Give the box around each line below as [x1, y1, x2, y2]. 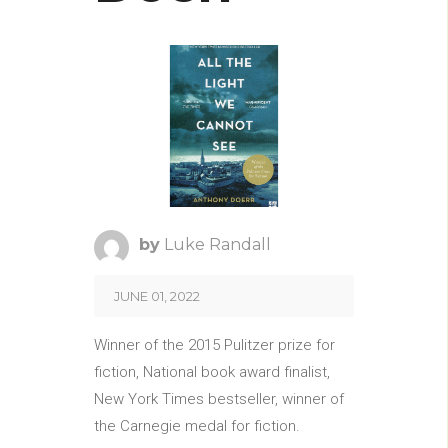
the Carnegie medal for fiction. [94, 417, 300, 436]
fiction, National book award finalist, [94, 363, 330, 382]
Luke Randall [164, 235, 271, 255]
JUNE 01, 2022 [114, 288, 200, 305]
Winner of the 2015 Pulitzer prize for [94, 336, 335, 355]
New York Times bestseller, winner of [94, 390, 344, 409]
